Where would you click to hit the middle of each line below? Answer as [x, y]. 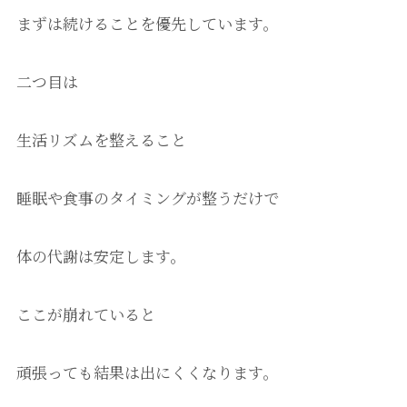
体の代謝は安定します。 [100, 256]
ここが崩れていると [85, 314]
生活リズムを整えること [101, 140]
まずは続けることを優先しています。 [147, 23]
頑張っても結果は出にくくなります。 [147, 372]
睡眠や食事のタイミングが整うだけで [147, 198]
